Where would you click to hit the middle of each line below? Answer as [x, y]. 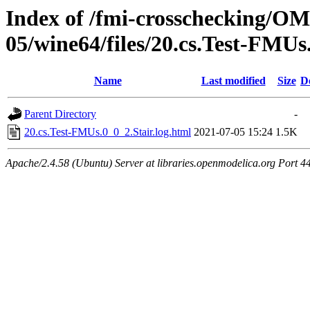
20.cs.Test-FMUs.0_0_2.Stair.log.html [108, 132]
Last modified [233, 81]
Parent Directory [60, 114]
